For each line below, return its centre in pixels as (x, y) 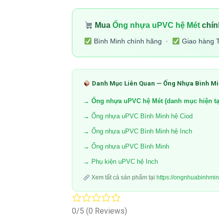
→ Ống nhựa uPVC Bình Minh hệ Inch (138, 131)
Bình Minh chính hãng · (132, 41)
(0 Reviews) (107, 211)
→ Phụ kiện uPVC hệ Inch (120, 162)
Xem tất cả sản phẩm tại (123, 178)
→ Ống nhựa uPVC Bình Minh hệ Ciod (138, 116)
